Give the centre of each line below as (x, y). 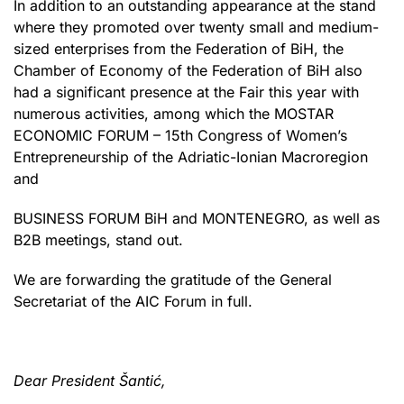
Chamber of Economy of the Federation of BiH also (188, 70)
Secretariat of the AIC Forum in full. (133, 301)
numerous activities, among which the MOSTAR (174, 113)
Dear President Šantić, (90, 380)
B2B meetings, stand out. (98, 239)
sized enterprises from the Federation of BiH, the (179, 48)
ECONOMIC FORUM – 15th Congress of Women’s (180, 135)
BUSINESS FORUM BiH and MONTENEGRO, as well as (197, 218)
